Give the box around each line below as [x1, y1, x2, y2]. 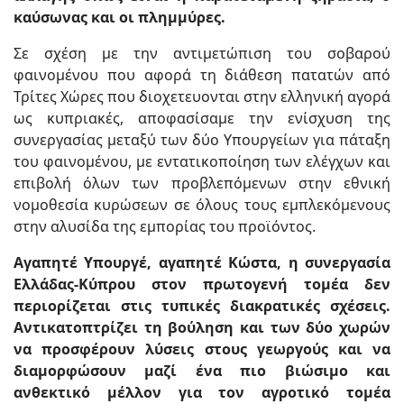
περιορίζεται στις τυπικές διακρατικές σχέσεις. [14, 296, 390, 317]
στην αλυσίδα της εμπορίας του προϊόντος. [14, 216, 316, 237]
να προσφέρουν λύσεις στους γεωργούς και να [14, 339, 390, 360]
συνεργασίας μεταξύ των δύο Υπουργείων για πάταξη [14, 130, 390, 151]
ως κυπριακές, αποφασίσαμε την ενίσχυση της [14, 108, 390, 129]
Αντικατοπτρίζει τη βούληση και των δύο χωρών [14, 317, 390, 338]
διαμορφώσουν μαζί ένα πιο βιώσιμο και [14, 361, 390, 381]
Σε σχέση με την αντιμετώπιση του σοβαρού [14, 43, 390, 64]
